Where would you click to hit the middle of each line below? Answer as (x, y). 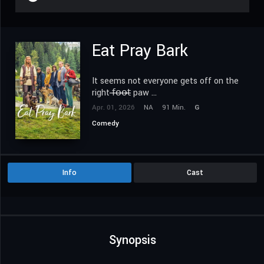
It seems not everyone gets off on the (165, 81)
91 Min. (174, 108)
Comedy (105, 124)
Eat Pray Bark (140, 51)
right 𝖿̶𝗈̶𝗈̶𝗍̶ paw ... (124, 93)
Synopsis (132, 240)
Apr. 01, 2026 (113, 108)
